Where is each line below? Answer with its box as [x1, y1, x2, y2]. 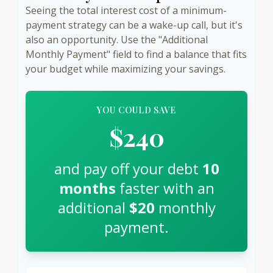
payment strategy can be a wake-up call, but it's [26, 18, 243, 32]
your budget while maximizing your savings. [26, 62, 225, 76]
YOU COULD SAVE [97, 104, 176, 116]
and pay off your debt [54, 158, 202, 179]
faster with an [115, 177, 214, 198]
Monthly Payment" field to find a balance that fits [26, 47, 247, 61]
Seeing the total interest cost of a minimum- [26, 3, 227, 17]
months [58, 177, 116, 198]
